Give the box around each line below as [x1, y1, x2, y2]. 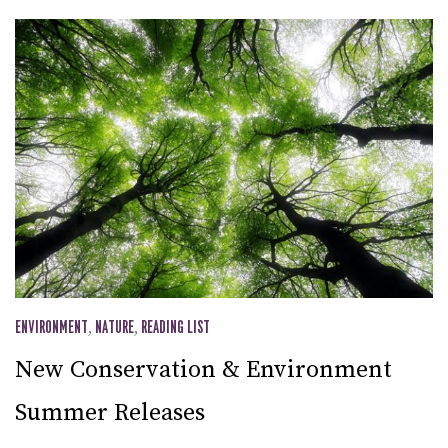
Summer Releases [15, 397, 205, 428]
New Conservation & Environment [15, 354, 392, 385]
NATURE [95, 320, 134, 337]
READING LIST [141, 320, 210, 337]
